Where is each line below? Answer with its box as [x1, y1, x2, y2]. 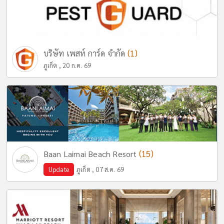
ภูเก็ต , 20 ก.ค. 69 [43, 61, 91, 69]
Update [48, 165, 69, 173]
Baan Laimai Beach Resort [43, 148, 139, 159]
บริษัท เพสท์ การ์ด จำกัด [43, 48, 127, 58]
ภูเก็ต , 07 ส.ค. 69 [76, 165, 124, 173]
